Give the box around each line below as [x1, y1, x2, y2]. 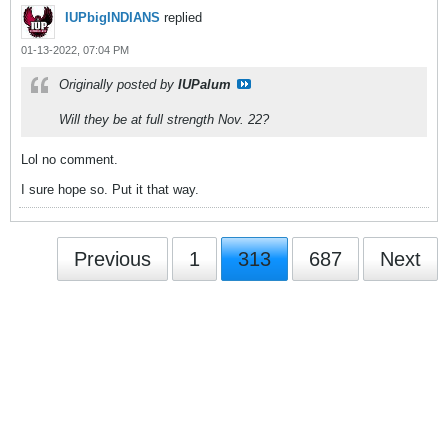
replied [160, 10, 202, 25]
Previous [74, 248, 151, 270]
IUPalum [178, 77, 231, 92]
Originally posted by [59, 77, 178, 92]
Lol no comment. [21, 152, 118, 167]
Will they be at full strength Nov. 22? [59, 112, 269, 127]
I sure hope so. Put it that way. [21, 182, 199, 197]
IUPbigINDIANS [65, 10, 160, 25]
